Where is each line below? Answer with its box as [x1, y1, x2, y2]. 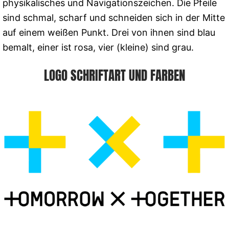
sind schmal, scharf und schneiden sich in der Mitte [3, 12, 225, 24]
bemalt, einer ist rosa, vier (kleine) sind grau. [3, 42, 194, 53]
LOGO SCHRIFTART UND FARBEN [44, 65, 185, 85]
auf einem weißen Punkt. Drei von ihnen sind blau [3, 27, 215, 38]
